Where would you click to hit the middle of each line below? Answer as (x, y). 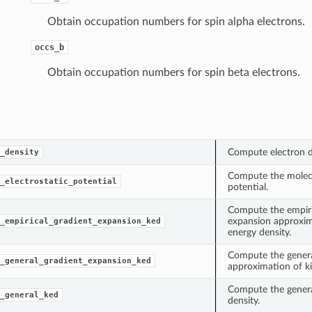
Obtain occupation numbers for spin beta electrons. (173, 72)
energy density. (259, 232)
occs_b (49, 47)
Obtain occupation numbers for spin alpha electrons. (176, 21)
